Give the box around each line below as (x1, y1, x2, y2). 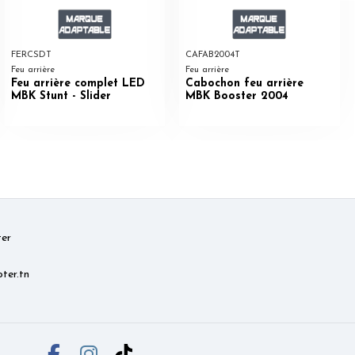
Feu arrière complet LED (10, 77, 145, 90)
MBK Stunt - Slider (10, 90, 111, 102)
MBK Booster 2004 (185, 90, 288, 102)
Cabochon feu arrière (185, 77, 303, 90)
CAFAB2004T (185, 51, 240, 60)
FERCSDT (10, 51, 52, 60)
